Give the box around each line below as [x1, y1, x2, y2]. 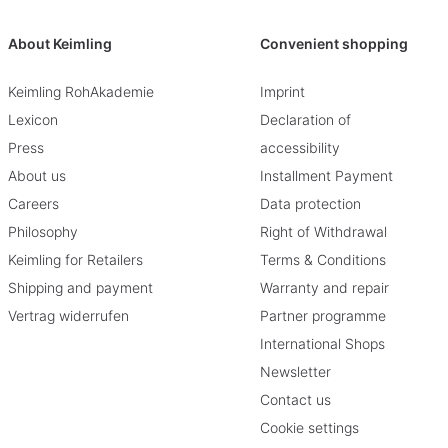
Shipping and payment [8, 278, 153, 296]
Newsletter [260, 362, 331, 380]
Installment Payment [260, 166, 393, 184]
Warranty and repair [260, 278, 389, 296]
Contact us [260, 390, 331, 408]
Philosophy [8, 222, 78, 240]
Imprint [260, 82, 305, 100]
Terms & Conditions [260, 250, 386, 268]
